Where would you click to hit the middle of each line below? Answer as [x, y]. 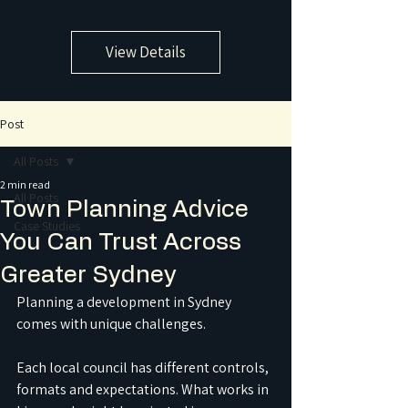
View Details [145, 52]
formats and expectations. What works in [144, 389]
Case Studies [47, 226]
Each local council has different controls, [144, 367]
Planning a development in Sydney [125, 302]
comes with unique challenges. [111, 324]
